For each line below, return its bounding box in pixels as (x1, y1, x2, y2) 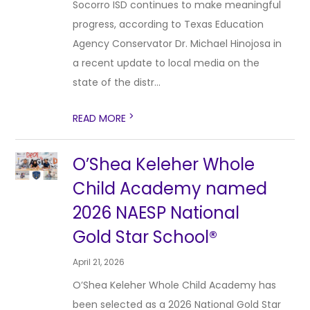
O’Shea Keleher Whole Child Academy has (73, 278, 277, 292)
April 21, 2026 (73, 256, 125, 268)
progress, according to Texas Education (73, 17, 264, 31)
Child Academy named (73, 177, 268, 200)
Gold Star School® (73, 226, 218, 248)
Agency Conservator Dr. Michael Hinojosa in (73, 37, 282, 51)
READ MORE (73, 111, 129, 125)
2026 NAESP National (73, 201, 240, 224)
